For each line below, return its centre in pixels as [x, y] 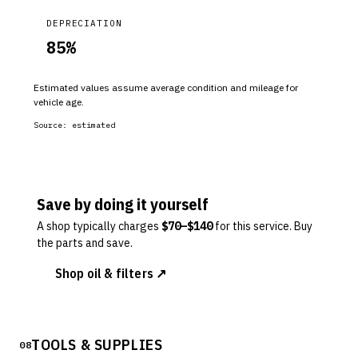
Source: [53, 125]
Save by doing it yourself [123, 204]
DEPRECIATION [84, 23]
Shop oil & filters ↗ [111, 273]
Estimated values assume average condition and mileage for [166, 88]
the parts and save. [85, 243]
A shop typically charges [98, 226]
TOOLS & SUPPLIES [97, 344]
